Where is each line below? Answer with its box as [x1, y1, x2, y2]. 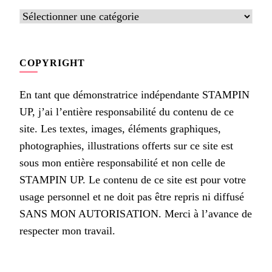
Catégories [19, 9, 66, 22]
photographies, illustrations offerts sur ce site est [19, 139, 233, 152]
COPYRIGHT [19, 57, 85, 68]
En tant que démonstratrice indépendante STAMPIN [19, 88, 250, 101]
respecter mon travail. [19, 224, 115, 237]
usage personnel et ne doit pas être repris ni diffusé [19, 190, 244, 203]
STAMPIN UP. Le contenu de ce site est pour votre [19, 173, 246, 186]
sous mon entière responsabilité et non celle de [19, 156, 225, 169]
